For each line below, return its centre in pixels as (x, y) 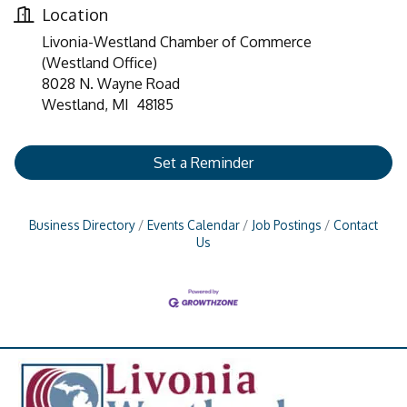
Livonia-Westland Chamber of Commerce (177, 42)
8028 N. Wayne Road (111, 84)
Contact (356, 225)
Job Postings (287, 225)
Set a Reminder (203, 163)
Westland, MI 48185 (108, 104)
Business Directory (82, 225)
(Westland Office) (99, 63)
